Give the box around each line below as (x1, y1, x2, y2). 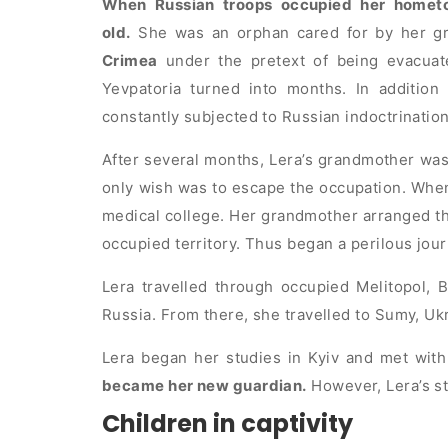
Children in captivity (102, 407, 353, 441)
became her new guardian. (102, 376, 307, 396)
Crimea (102, 51, 158, 71)
